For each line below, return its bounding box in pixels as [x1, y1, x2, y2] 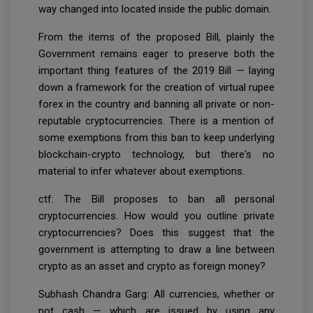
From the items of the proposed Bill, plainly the [38, 30, 275, 43]
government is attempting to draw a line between [38, 242, 275, 256]
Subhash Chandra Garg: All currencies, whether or [38, 287, 275, 300]
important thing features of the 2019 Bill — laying [38, 64, 275, 77]
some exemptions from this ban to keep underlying [38, 131, 275, 144]
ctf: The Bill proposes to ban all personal [38, 192, 275, 205]
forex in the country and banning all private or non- [38, 97, 275, 110]
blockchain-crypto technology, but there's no [38, 147, 275, 161]
